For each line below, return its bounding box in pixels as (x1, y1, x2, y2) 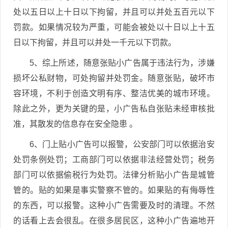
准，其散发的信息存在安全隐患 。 (13, 119, 137, 128)
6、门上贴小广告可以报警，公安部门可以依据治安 (30, 139, 215, 149)
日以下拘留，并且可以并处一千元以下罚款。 (13, 38, 176, 47)
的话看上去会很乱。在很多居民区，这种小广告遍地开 (13, 216, 215, 225)
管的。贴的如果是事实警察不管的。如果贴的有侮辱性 (13, 185, 215, 194)
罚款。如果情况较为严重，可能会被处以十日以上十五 (13, 22, 215, 32)
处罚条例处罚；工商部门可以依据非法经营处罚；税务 (13, 155, 215, 164)
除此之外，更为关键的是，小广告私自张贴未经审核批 (13, 104, 215, 113)
